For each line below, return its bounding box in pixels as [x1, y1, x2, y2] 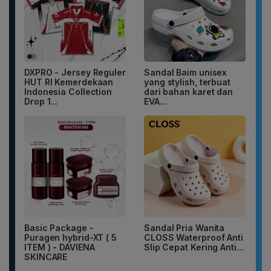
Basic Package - [24, 223, 94, 233]
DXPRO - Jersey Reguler [24, 67, 126, 78]
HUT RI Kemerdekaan [24, 77, 114, 88]
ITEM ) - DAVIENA [24, 242, 95, 253]
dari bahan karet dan [144, 87, 233, 97]
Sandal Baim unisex [144, 67, 227, 78]
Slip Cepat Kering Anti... [144, 242, 244, 253]
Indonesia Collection [24, 87, 113, 97]
